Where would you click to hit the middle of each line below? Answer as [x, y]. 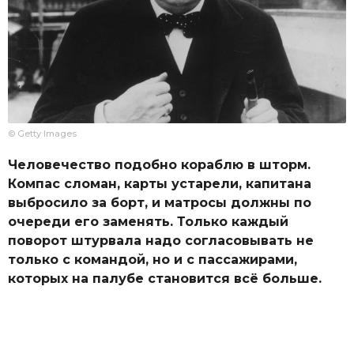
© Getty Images [42, 134]
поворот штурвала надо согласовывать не [161, 240]
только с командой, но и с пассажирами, [153, 259]
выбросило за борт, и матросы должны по [160, 202]
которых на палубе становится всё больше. [165, 278]
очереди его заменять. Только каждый [148, 221]
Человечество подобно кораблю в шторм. [159, 164]
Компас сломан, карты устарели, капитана [160, 183]
